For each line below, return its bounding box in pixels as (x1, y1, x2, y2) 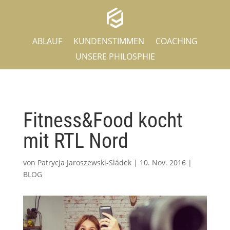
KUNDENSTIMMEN (73, 35, 144, 47)
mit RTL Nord (23, 128, 128, 153)
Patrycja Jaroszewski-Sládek (37, 157, 131, 167)
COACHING (156, 35, 198, 47)
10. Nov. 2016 (139, 157, 186, 167)
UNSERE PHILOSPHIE (75, 50, 155, 62)
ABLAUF (32, 35, 62, 47)
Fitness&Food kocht (23, 108, 183, 132)
